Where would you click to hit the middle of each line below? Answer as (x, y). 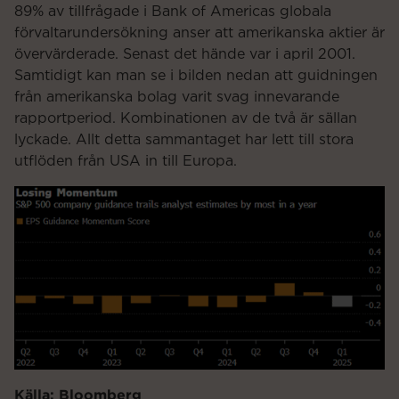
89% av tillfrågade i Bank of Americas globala (173, 12)
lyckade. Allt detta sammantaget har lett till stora (184, 140)
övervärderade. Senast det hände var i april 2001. (185, 55)
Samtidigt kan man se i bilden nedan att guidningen (196, 76)
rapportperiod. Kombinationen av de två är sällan (186, 119)
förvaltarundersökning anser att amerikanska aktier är (199, 33)
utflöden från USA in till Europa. (126, 162)
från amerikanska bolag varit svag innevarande (177, 98)
